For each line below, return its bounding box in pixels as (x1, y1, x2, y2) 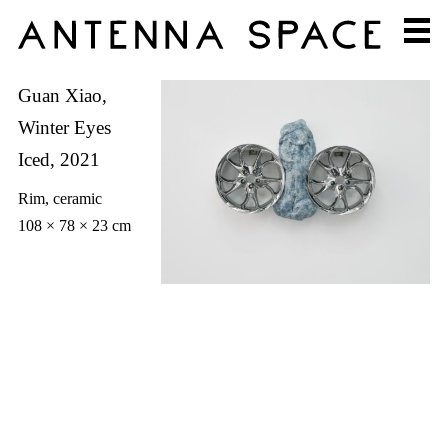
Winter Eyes (17, 117, 111, 138)
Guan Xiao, (17, 85, 107, 106)
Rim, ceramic (17, 189, 102, 207)
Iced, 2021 (17, 149, 100, 170)
